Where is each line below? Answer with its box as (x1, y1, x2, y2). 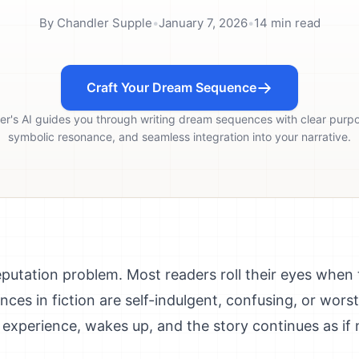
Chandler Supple (56, 15, 152, 30)
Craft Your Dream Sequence (87, 79, 256, 95)
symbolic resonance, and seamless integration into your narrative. (8, 130, 351, 143)
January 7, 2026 (158, 15, 248, 30)
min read (267, 15, 321, 30)
